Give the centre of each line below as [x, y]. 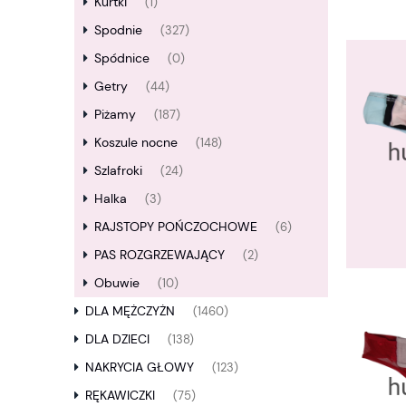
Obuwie [117, 283]
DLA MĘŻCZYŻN [130, 311]
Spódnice [122, 58]
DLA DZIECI [117, 339]
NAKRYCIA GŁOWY [140, 367]
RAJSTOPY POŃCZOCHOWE [176, 227]
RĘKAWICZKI [120, 396]
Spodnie [118, 30]
